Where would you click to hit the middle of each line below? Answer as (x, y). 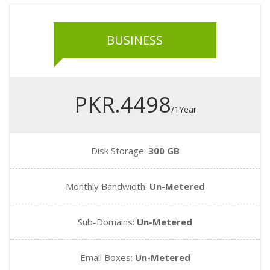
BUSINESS (135, 40)
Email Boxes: (107, 257)
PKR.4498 (122, 105)
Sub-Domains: (107, 222)
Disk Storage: (119, 151)
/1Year (184, 109)
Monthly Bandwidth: (107, 186)
